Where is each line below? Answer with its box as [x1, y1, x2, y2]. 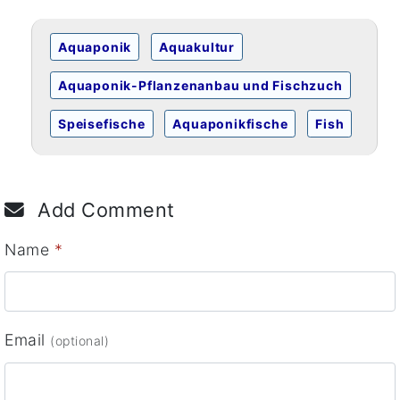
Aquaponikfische [172, 116, 288, 132]
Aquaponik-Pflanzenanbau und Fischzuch [58, 78, 343, 94]
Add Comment [31, 198, 175, 222]
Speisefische [58, 116, 146, 132]
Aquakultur [159, 39, 236, 55]
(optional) [50, 333, 109, 349]
